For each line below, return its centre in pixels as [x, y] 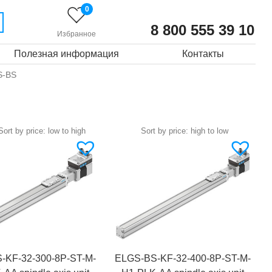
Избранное [77, 34]
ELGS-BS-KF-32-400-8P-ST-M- [183, 259]
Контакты [203, 54]
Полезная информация [67, 54]
